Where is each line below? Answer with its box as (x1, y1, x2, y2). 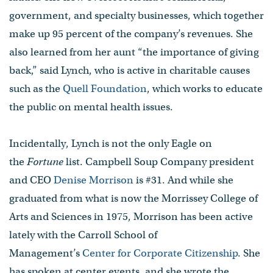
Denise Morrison (54, 173, 133, 186)
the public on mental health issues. (9, 100, 173, 113)
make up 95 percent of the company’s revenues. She (9, 27, 253, 40)
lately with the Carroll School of (9, 228, 157, 241)
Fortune (27, 155, 66, 168)
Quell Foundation (63, 82, 147, 95)
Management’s (9, 246, 82, 260)
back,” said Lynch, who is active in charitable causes (9, 63, 250, 77)
